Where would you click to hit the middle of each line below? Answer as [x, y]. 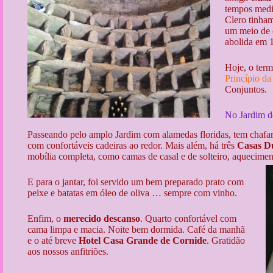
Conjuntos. [246, 89]
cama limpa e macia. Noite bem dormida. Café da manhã [136, 230]
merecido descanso [102, 219]
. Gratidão [226, 241]
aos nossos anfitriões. [68, 252]
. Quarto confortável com [188, 219]
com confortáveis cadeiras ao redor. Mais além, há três [132, 146]
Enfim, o [45, 219]
